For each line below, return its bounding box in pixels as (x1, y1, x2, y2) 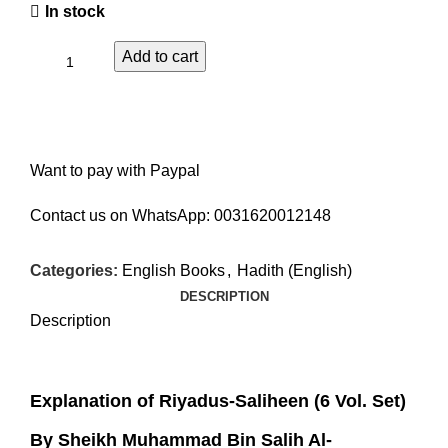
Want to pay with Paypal (30, 162, 200, 179)
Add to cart (122, 48, 198, 65)
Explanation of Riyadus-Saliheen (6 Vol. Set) (30, 391, 406, 411)
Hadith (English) (237, 262, 352, 279)
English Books (122, 262, 225, 279)
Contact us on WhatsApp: (30, 207, 214, 224)
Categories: (30, 262, 118, 279)
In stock (45, 3, 105, 20)
